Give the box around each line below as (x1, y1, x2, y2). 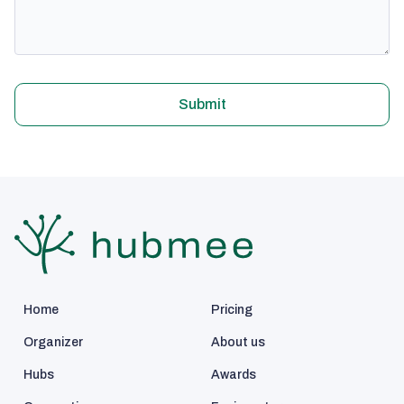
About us (210, 335, 265, 349)
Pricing (210, 302, 252, 317)
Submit (178, 96, 226, 113)
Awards (210, 367, 256, 381)
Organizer (23, 335, 83, 349)
